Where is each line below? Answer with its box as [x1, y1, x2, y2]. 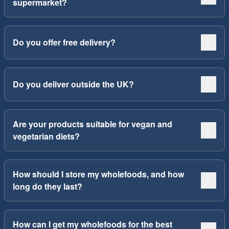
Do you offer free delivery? [13, 36, 116, 48]
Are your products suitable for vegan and [13, 118, 172, 130]
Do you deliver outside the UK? [13, 78, 134, 90]
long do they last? [13, 180, 82, 192]
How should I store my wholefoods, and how [13, 168, 184, 180]
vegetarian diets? [13, 130, 80, 142]
